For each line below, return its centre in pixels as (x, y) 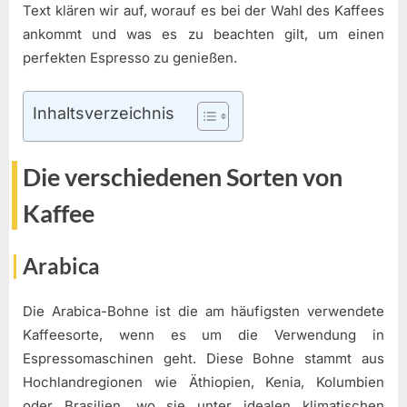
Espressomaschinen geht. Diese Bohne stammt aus (203, 359)
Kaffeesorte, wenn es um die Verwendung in (203, 335)
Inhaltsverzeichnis (104, 113)
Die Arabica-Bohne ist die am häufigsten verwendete (203, 312)
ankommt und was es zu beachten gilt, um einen (203, 35)
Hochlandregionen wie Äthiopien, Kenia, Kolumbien (203, 382)
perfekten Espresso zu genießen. (130, 58)
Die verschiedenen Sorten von (183, 178)
